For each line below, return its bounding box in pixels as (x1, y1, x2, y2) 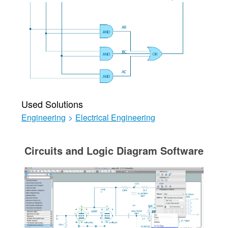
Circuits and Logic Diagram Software (24, 143, 204, 158)
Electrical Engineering (75, 111, 155, 123)
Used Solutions (21, 97, 83, 110)
